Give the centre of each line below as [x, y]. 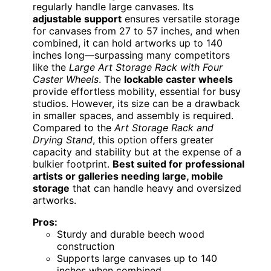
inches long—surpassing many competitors [131, 55]
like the [51, 67]
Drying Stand [63, 139]
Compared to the [73, 127]
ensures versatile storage [181, 18]
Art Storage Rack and [164, 127]
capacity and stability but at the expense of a [137, 152]
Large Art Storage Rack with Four [146, 67]
